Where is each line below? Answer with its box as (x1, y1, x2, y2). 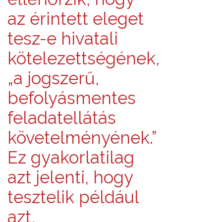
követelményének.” (7, 127, 157, 148)
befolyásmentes (7, 88, 136, 109)
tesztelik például (7, 187, 139, 208)
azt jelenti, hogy (7, 167, 133, 188)
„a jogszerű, (7, 68, 99, 89)
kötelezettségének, (7, 48, 160, 69)
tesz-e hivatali (7, 28, 118, 49)
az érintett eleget (7, 8, 144, 29)
